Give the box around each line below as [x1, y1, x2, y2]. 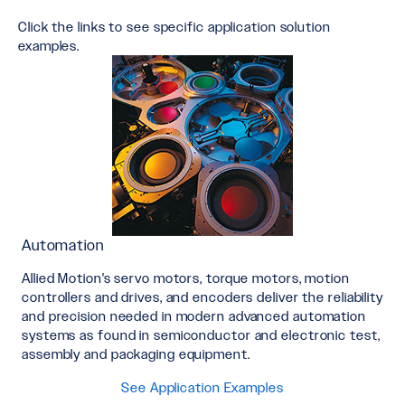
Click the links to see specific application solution [18, 18, 331, 34]
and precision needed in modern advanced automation [22, 307, 366, 324]
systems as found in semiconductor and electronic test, [22, 326, 381, 343]
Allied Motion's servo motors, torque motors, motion [22, 269, 350, 286]
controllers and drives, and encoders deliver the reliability [22, 288, 383, 305]
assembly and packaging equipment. [22, 345, 250, 362]
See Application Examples [121, 379, 284, 395]
